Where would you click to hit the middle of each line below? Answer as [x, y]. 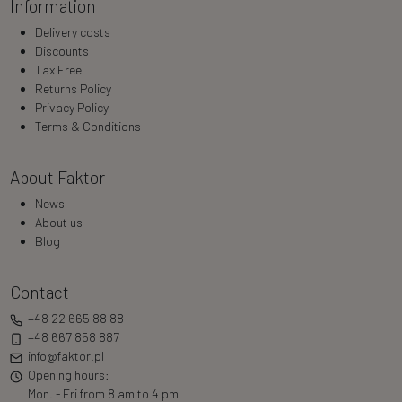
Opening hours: [67, 375]
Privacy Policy [71, 108]
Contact [39, 293]
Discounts [61, 51]
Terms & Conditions [87, 127]
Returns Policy [73, 89]
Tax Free [58, 70]
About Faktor [57, 178]
